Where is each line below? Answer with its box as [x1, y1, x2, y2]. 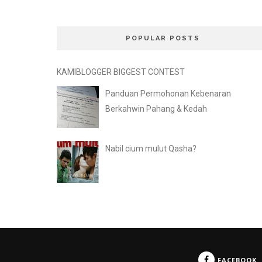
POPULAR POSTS [125, 35, 200, 42]
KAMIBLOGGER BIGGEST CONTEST [57, 67, 185, 77]
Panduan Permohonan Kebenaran [105, 89, 231, 99]
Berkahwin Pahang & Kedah [105, 104, 207, 114]
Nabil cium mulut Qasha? [105, 143, 196, 153]
